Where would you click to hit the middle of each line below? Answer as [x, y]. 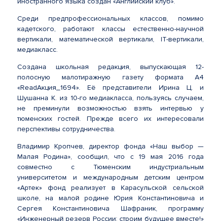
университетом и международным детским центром [110, 177]
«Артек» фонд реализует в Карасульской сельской [110, 188]
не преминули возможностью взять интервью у [110, 108]
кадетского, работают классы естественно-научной [110, 29]
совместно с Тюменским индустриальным [110, 167]
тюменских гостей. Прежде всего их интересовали [110, 119]
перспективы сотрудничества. [66, 129]
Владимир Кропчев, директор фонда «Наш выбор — [110, 146]
